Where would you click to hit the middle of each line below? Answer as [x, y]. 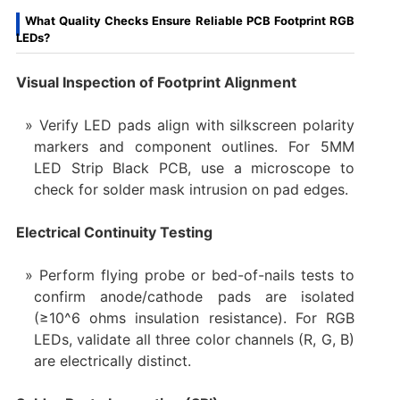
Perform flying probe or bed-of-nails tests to [197, 275]
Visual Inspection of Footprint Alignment [156, 83]
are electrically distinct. [112, 361]
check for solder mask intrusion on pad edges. [191, 190]
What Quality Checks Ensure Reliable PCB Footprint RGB [190, 21]
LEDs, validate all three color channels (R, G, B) [194, 340]
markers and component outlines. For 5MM [194, 147]
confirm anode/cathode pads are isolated [194, 297]
